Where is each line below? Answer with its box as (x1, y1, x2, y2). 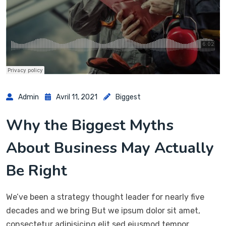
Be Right (6, 160, 67, 182)
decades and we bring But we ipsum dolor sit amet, (6, 206, 200, 216)
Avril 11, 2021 (56, 93, 97, 102)
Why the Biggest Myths (6, 115, 174, 136)
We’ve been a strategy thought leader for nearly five (6, 192, 204, 202)
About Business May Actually (6, 138, 214, 159)
